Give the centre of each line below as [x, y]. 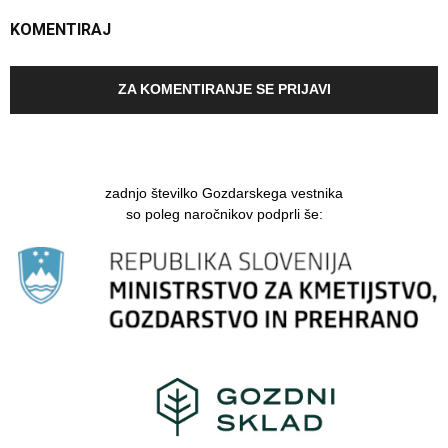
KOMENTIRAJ [60, 29]
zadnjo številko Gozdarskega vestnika [224, 192]
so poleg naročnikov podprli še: [224, 213]
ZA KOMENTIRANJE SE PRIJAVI [224, 88]
